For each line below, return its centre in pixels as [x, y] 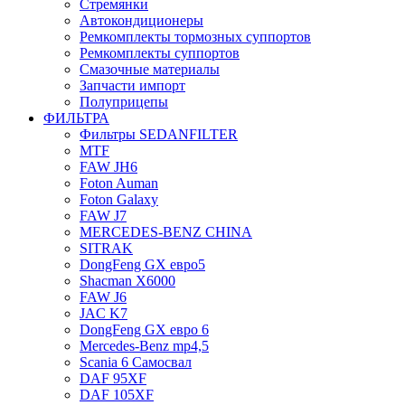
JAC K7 [104, 313]
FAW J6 [103, 297]
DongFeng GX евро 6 [144, 330]
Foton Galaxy [119, 199]
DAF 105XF [117, 395]
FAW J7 [103, 216]
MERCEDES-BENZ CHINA [166, 232]
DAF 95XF [113, 378]
